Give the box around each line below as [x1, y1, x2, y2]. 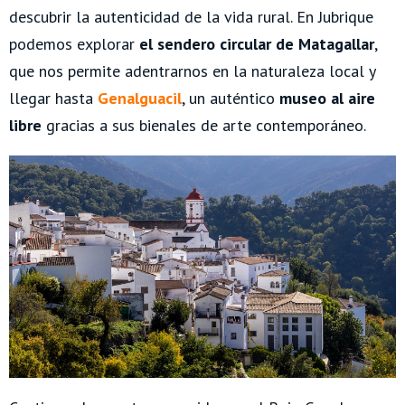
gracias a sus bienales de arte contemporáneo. [42, 115, 366, 137]
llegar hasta [9, 88, 98, 109]
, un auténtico [182, 88, 279, 109]
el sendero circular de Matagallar [139, 33, 374, 55]
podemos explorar [9, 33, 139, 55]
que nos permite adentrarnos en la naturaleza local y [9, 61, 375, 82]
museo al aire [279, 88, 375, 109]
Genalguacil [98, 88, 182, 109]
